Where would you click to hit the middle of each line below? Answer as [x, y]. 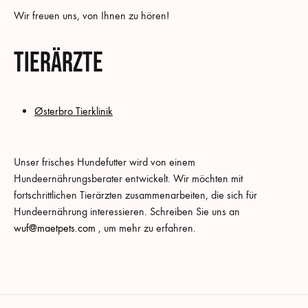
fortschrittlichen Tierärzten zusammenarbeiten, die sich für [135, 195]
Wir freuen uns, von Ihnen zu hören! [91, 16]
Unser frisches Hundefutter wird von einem [104, 162]
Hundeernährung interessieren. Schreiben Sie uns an [127, 211]
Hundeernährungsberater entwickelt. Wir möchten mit [128, 178]
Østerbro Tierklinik [74, 111]
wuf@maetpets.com [55, 228]
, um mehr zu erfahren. [146, 228]
